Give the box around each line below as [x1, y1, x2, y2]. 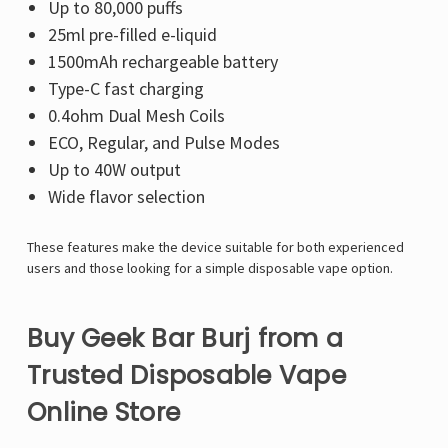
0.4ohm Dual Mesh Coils [47, 104, 225, 128]
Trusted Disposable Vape [27, 358, 346, 394]
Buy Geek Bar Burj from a [27, 321, 343, 357]
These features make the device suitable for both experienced [27, 238, 404, 257]
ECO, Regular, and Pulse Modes [47, 131, 280, 155]
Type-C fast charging [47, 77, 204, 101]
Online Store [27, 395, 180, 431]
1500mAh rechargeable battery [47, 50, 278, 74]
